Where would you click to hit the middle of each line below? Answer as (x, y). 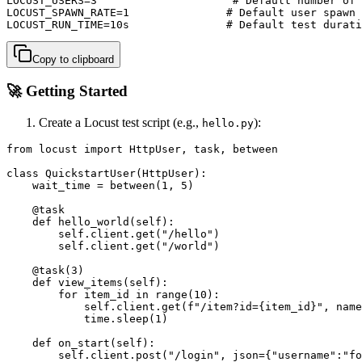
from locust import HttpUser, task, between (142, 149)
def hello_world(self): (90, 221)
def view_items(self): (87, 282)
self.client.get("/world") (113, 246)
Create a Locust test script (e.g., (120, 122)
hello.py (228, 123)
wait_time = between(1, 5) (100, 185)
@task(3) (45, 270)
